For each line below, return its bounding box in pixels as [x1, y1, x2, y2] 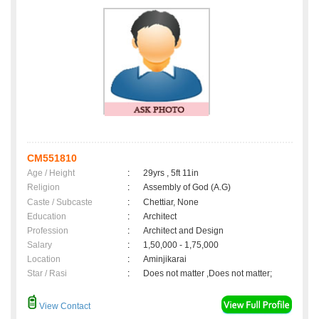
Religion [27, 182, 60, 193]
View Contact [37, 301, 90, 312]
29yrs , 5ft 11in [143, 168, 199, 179]
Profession [27, 226, 68, 236]
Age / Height [27, 168, 75, 179]
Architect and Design [143, 226, 224, 236]
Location [27, 254, 61, 265]
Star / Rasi [27, 268, 67, 279]
